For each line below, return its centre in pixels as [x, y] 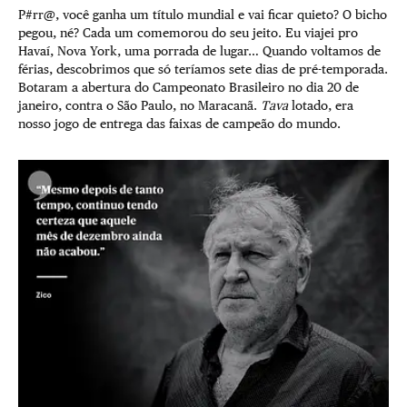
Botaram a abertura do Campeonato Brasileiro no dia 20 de [189, 87]
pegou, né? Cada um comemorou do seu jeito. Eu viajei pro [188, 32]
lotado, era [321, 105]
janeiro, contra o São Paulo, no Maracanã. [139, 105]
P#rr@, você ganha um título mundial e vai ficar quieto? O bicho [203, 14]
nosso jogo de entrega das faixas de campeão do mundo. [181, 123]
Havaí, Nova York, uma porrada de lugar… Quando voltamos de [199, 50]
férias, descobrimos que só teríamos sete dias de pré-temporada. [203, 69]
